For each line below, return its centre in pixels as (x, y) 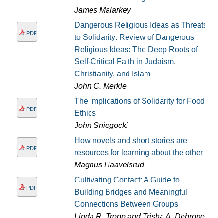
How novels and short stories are (131, 141)
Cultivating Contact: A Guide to (127, 180)
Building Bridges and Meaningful (131, 192)
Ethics (85, 113)
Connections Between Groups (126, 204)
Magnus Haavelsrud (109, 165)
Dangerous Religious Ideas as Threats (141, 25)
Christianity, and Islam (112, 74)
